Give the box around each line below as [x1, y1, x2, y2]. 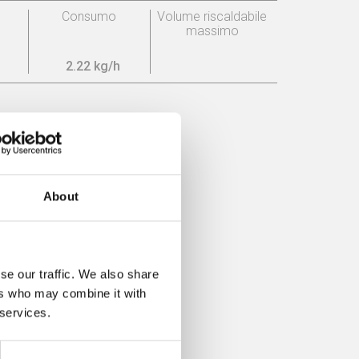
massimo [185, 23, 239, 39]
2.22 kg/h [66, 58, 121, 75]
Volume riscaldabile [157, 9, 268, 25]
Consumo [62, 9, 117, 25]
